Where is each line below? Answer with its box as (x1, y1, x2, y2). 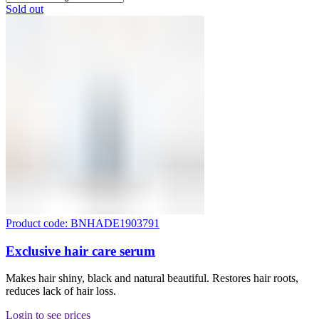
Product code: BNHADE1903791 (6, 217, 159, 229)
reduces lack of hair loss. (6, 285, 116, 298)
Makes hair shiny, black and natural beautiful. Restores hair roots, (6, 272, 298, 285)
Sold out (6, 3, 43, 15)
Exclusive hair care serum (6, 243, 155, 258)
